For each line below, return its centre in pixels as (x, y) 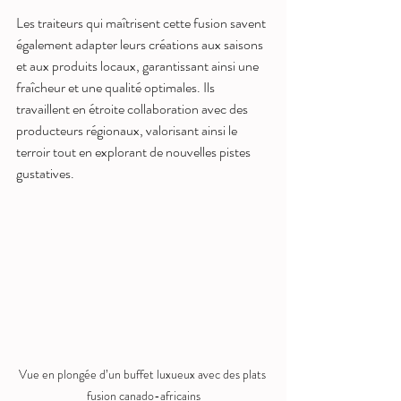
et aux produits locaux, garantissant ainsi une (139, 65)
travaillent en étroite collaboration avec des (133, 108)
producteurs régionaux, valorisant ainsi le (128, 130)
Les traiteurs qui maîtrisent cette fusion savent (142, 22)
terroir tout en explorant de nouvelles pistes (135, 151)
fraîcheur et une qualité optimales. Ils (117, 87)
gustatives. (45, 173)
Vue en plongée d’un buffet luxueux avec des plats (143, 374)
